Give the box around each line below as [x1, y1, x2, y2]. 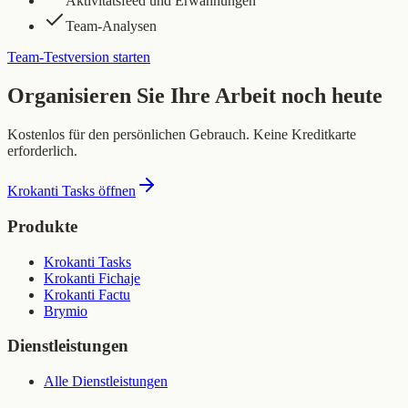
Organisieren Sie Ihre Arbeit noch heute [7, 84, 382, 108]
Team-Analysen [66, 18, 157, 35]
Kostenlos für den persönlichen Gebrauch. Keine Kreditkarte [7, 127, 356, 143]
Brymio [44, 302, 87, 319]
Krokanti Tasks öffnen [7, 183, 136, 199]
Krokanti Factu [44, 286, 130, 302]
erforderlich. [7, 143, 77, 159]
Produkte [7, 216, 77, 236]
